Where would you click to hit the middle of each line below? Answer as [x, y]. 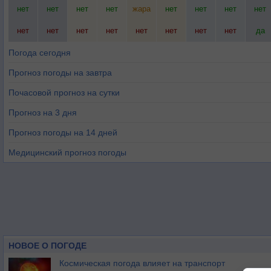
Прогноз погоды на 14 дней [63, 132]
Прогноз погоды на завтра [60, 73]
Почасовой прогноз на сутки [64, 93]
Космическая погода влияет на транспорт [142, 263]
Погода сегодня [40, 53]
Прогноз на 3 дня [43, 113]
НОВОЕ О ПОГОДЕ [47, 246]
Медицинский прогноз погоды [67, 152]
